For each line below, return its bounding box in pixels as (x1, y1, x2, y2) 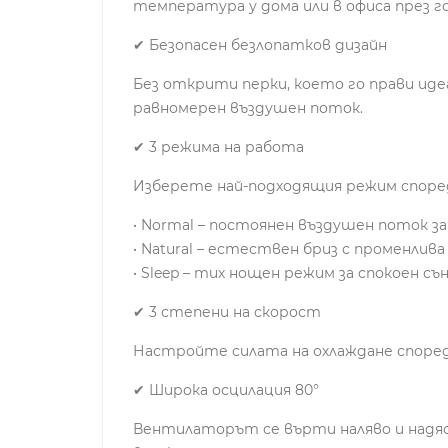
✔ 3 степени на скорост (133, 302, 321, 321)
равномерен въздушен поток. (133, 98, 363, 117)
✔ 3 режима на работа (133, 137, 304, 156)
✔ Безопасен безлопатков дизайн (133, 35, 387, 54)
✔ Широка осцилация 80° (133, 380, 319, 399)
